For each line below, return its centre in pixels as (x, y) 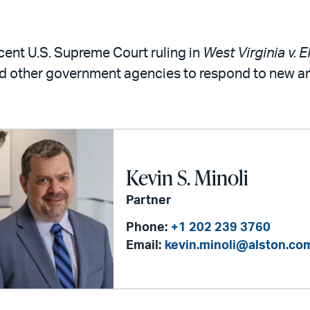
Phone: (147, 228)
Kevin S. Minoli (188, 177)
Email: (144, 246)
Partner (149, 201)
